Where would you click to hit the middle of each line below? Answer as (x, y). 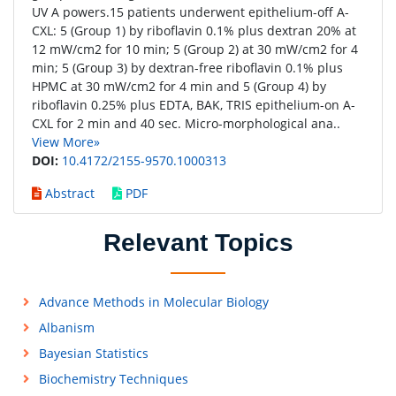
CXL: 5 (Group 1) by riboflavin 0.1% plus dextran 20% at (194, 30)
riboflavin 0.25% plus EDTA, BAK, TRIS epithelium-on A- (194, 105)
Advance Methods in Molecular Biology (153, 302)
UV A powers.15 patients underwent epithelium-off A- (190, 12)
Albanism (66, 327)
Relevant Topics (198, 243)
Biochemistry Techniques (113, 379)
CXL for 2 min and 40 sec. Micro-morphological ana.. (186, 123)
